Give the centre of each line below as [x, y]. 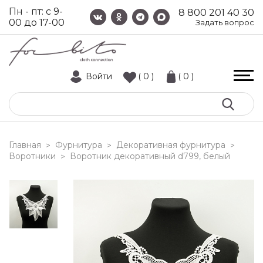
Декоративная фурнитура [171, 145]
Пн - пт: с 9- [36, 11]
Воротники [32, 156]
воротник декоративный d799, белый [153, 156]
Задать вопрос [225, 22]
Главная [25, 145]
